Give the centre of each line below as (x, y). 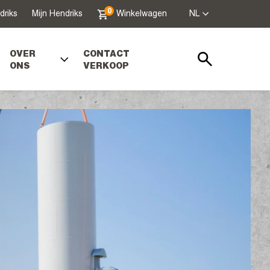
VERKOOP (106, 67)
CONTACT (107, 55)
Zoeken (211, 75)
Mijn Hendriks (57, 14)
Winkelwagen (142, 14)
